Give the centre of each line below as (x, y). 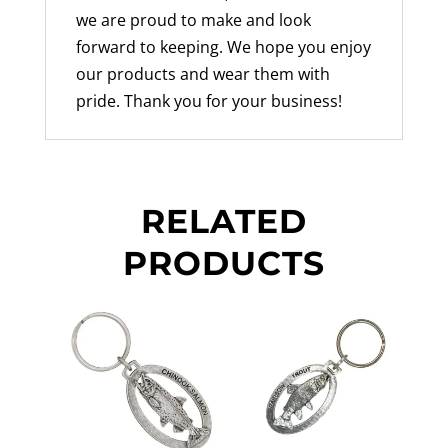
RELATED (223, 220)
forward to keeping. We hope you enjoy (223, 46)
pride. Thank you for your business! (208, 100)
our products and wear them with (202, 73)
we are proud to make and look (193, 19)
